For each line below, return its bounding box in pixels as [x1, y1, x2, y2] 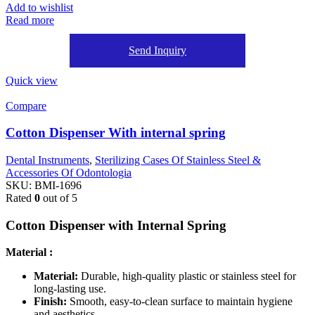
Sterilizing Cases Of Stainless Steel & [95, 153, 261, 166]
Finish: [34, 295, 67, 308]
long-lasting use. [34, 283, 106, 295]
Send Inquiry [129, 44, 186, 56]
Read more [6, 13, 54, 26]
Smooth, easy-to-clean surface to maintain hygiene [67, 295, 292, 308]
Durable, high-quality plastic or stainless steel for [78, 270, 296, 283]
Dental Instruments [6, 153, 89, 166]
